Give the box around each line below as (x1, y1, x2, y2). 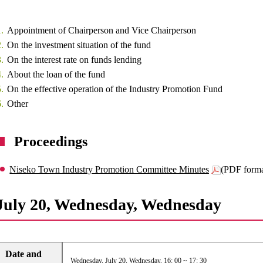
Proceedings (14, 134, 88, 149)
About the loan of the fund (7, 69, 106, 79)
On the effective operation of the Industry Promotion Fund (7, 84, 223, 94)
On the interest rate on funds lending (7, 55, 142, 65)
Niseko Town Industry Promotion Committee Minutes (9, 164, 210, 174)
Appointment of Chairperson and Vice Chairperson (7, 25, 197, 35)
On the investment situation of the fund (7, 40, 151, 50)
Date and (5, 249, 42, 259)
